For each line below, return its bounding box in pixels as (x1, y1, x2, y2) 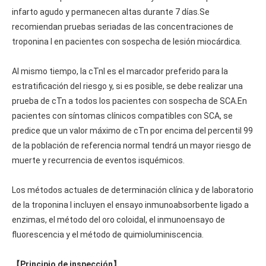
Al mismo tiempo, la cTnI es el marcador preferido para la (12, 66, 228, 76)
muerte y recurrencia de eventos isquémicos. (12, 155, 185, 165)
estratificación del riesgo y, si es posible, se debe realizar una (12, 81, 243, 91)
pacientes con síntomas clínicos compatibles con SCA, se (12, 110, 233, 121)
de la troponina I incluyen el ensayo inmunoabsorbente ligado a (12, 199, 249, 210)
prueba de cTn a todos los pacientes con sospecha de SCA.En (12, 96, 247, 106)
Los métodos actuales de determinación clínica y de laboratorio (12, 185, 254, 195)
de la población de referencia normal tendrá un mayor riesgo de (12, 140, 251, 150)
